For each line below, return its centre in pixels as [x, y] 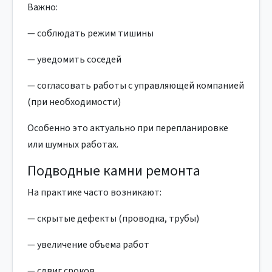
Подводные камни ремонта [114, 171]
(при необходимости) [74, 102]
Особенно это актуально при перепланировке [128, 128]
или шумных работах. [73, 144]
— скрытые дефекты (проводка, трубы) [113, 219]
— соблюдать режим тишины [90, 33]
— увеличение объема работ [88, 245]
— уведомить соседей [74, 59]
